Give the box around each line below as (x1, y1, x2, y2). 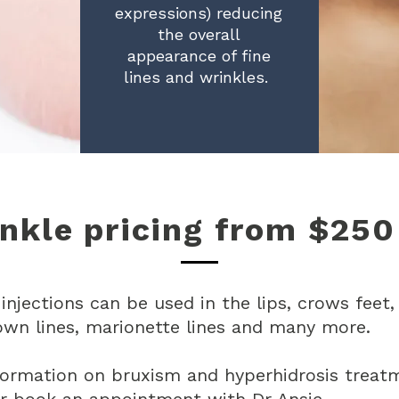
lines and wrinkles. (124, 68, 274, 86)
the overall (157, 25, 240, 44)
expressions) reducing (115, 4, 283, 22)
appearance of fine (126, 46, 271, 65)
